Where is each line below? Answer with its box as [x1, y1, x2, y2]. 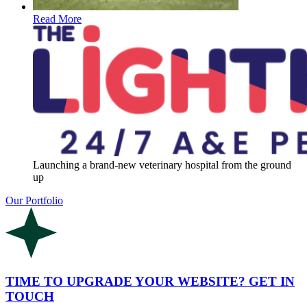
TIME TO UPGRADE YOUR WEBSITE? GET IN [5, 273, 295, 288]
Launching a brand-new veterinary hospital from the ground [33, 159, 291, 171]
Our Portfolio [5, 195, 63, 206]
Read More [33, 13, 82, 25]
